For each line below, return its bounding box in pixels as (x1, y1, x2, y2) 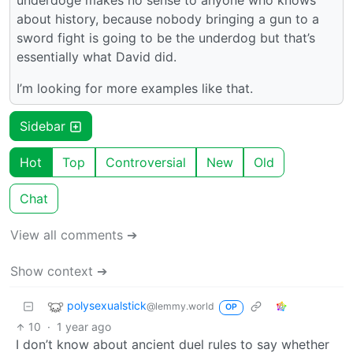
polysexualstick (67, 299, 147, 313)
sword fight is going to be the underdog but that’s (17, 30, 315, 46)
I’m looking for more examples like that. (17, 80, 253, 97)
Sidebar (20, 118, 69, 135)
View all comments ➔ (10, 227, 137, 243)
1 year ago (57, 320, 112, 334)
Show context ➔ (10, 263, 107, 280)
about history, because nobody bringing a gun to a (17, 11, 319, 28)
